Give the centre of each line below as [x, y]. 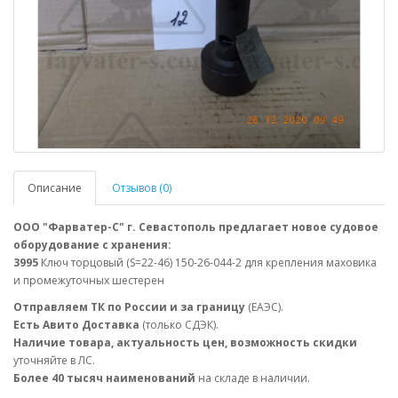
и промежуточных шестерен [89, 280]
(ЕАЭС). [264, 307]
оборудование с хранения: [92, 245]
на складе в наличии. [254, 378]
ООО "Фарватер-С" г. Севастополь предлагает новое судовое [196, 227]
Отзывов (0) [142, 188]
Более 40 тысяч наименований [106, 378]
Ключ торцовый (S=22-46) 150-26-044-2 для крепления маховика [209, 263]
